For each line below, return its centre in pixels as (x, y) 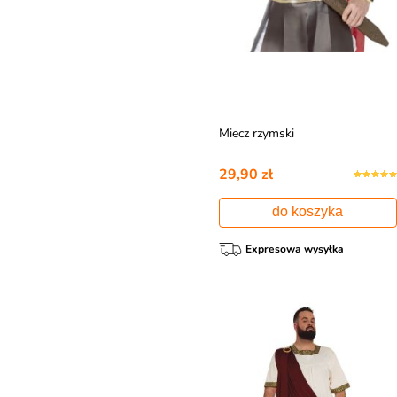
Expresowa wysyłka (294, 249)
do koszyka (308, 211)
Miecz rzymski (256, 133)
